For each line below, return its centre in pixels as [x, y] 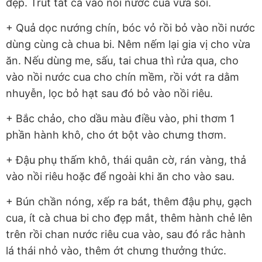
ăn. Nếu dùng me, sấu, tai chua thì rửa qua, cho [122, 60]
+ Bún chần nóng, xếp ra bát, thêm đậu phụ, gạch [129, 201]
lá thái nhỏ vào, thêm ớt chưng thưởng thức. [116, 250]
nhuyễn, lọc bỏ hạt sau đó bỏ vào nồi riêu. [109, 93]
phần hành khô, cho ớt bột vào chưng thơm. [116, 135]
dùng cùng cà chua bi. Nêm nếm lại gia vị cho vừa [128, 44]
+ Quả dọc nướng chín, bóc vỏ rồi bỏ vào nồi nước [130, 27]
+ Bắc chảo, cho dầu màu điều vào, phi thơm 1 [120, 118]
